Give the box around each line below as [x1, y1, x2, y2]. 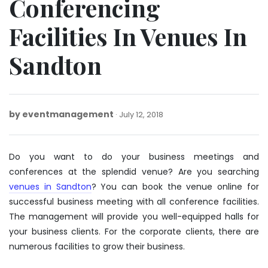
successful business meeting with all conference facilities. [9, 195, 259, 208]
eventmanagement [22, 108, 114, 120]
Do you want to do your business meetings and [9, 150, 259, 163]
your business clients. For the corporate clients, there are [9, 225, 259, 237]
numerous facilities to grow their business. [9, 240, 185, 252]
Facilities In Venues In [9, 20, 247, 52]
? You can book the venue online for [91, 180, 260, 193]
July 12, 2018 [119, 109, 164, 120]
